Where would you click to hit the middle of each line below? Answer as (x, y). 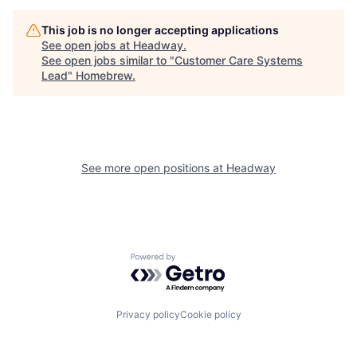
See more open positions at (154, 168)
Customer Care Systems (239, 60)
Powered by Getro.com (200, 261)
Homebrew (104, 75)
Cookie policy (210, 314)
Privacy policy (148, 314)
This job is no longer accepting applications (160, 30)
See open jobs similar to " (108, 60)
